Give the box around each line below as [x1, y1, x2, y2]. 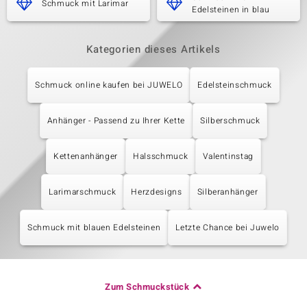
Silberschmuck [200, 114, 260, 127]
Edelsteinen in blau [192, 3, 270, 16]
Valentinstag [203, 150, 254, 162]
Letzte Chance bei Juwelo [175, 221, 280, 234]
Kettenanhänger [53, 150, 119, 162]
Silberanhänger [197, 186, 258, 198]
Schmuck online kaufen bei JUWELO [35, 79, 183, 91]
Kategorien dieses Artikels [86, 42, 221, 57]
